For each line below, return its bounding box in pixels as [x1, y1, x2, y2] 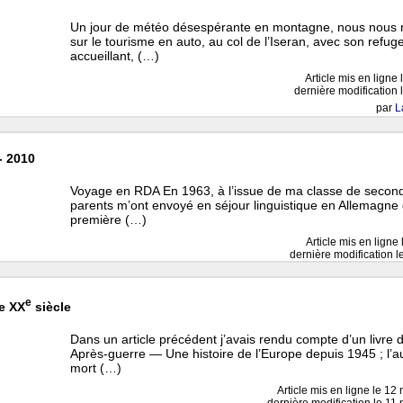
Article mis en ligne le [276, 383, 384, 397]
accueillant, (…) [70, 49, 160, 63]
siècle [31, 299, 72, 314]
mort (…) [70, 360, 122, 375]
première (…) [70, 212, 148, 227]
